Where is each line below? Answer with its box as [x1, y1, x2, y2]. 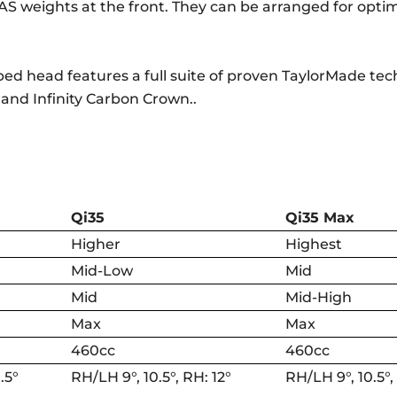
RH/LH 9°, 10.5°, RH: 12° [71, 368, 232, 385]
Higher [71, 235, 121, 253]
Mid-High [285, 288, 353, 306]
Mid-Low [71, 261, 134, 279]
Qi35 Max [285, 208, 355, 226]
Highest [285, 235, 343, 253]
